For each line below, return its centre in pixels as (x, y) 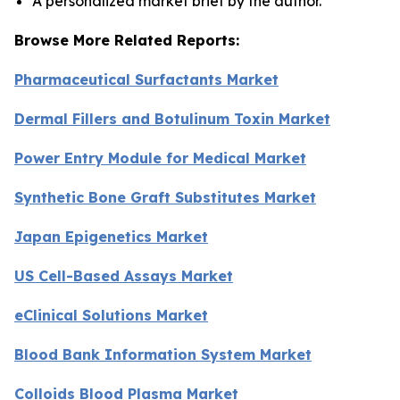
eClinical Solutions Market (111, 315)
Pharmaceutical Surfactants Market (146, 79)
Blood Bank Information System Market (163, 354)
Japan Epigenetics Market (111, 236)
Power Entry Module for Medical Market (160, 158)
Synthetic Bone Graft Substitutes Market (165, 197)
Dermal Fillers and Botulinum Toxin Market (172, 118)
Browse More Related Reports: (127, 40)
